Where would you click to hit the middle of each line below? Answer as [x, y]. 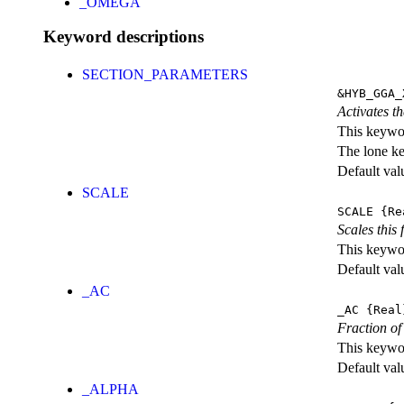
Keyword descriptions [124, 37]
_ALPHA [110, 390]
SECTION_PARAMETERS [165, 75]
